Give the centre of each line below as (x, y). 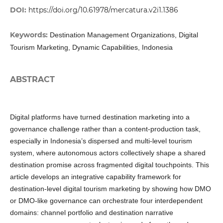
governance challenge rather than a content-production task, (105, 129)
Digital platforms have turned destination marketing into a (100, 117)
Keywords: (30, 35)
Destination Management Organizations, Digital (124, 35)
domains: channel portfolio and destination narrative (91, 213)
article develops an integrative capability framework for (95, 177)
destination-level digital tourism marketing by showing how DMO (110, 189)
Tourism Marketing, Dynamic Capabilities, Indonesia (91, 47)
